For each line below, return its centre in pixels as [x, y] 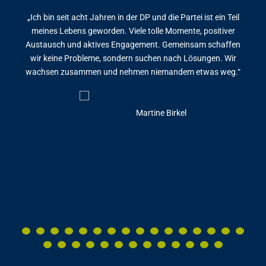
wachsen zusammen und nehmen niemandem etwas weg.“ [133, 72]
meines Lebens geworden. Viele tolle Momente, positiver [133, 31]
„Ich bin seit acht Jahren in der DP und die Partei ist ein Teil [133, 18]
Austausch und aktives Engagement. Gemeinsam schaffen [133, 45]
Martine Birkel [161, 113]
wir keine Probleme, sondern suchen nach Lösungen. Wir [133, 58]
